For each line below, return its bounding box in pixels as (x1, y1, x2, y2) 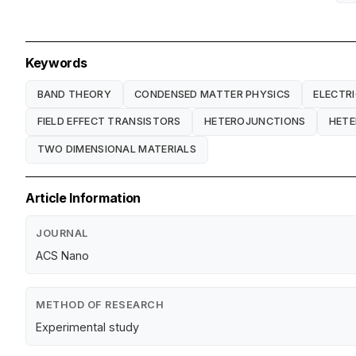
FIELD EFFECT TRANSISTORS (37, 115, 181, 128)
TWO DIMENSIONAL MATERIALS (37, 143, 197, 156)
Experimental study (36, 319, 139, 334)
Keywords (25, 55, 87, 72)
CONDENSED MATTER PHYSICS (134, 87, 291, 100)
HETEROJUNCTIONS (203, 115, 306, 128)
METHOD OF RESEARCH (36, 298, 164, 311)
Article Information (25, 189, 141, 206)
